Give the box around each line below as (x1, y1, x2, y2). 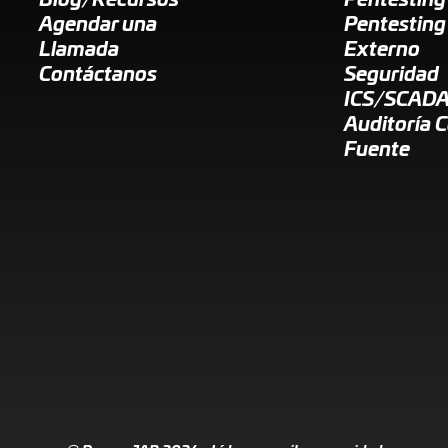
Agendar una (39, 15, 158, 36)
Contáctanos (39, 65, 158, 86)
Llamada (39, 40, 120, 61)
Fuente (344, 140, 411, 161)
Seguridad (344, 65, 440, 86)
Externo (344, 40, 421, 61)
